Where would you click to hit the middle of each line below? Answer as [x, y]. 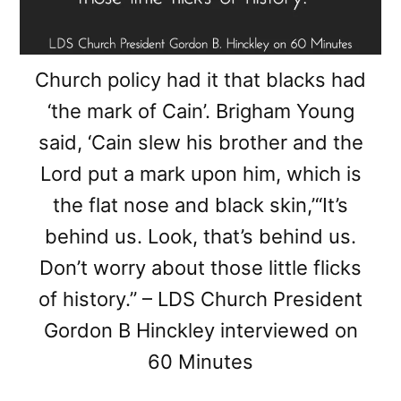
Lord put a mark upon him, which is [200, 174]
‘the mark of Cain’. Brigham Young [200, 111]
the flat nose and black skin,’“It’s [200, 205]
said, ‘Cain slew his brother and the [200, 143]
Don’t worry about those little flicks [200, 268]
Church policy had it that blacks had [200, 80]
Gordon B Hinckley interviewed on [200, 331]
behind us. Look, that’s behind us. [200, 237]
